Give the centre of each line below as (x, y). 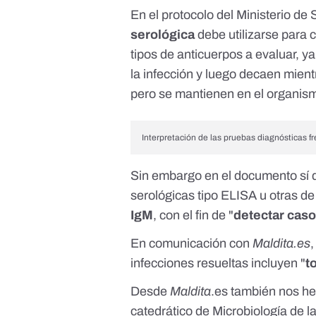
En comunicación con (192, 244)
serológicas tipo (175, 196)
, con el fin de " (194, 215)
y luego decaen (237, 74)
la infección (162, 74)
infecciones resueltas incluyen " (218, 263)
